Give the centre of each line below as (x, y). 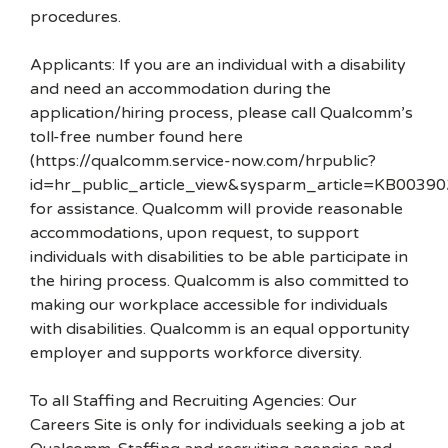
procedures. (75, 17)
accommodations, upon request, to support (194, 233)
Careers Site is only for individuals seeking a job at (217, 425)
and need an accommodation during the (180, 89)
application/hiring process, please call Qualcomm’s (221, 113)
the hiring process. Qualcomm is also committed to (219, 281)
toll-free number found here (136, 137)
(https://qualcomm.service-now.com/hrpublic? (203, 161)
